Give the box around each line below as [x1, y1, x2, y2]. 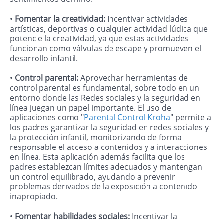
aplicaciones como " [10, 112, 84, 123]
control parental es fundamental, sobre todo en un [10, 82, 199, 94]
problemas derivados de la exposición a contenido [10, 181, 197, 192]
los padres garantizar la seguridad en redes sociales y [10, 122, 209, 133]
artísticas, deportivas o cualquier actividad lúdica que [10, 23, 208, 35]
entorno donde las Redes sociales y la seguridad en [10, 92, 200, 104]
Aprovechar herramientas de [80, 73, 188, 84]
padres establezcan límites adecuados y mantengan [10, 161, 202, 173]
